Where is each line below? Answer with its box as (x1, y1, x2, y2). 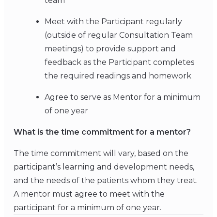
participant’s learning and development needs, (14, 162, 194, 171)
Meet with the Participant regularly (45, 16, 182, 26)
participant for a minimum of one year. (14, 202, 161, 212)
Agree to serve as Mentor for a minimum (45, 92, 201, 102)
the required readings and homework (45, 71, 193, 80)
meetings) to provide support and (45, 44, 176, 53)
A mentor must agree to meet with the (14, 189, 165, 199)
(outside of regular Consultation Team (45, 30, 193, 40)
